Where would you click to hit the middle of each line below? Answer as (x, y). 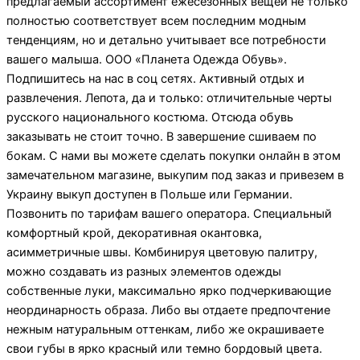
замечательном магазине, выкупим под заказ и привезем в (175, 175)
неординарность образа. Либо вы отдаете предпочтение (168, 310)
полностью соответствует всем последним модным (156, 20)
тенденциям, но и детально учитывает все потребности (166, 40)
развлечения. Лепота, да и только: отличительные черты (169, 98)
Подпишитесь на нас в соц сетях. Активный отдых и (155, 78)
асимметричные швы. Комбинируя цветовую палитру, (162, 252)
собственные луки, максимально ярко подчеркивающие (169, 290)
